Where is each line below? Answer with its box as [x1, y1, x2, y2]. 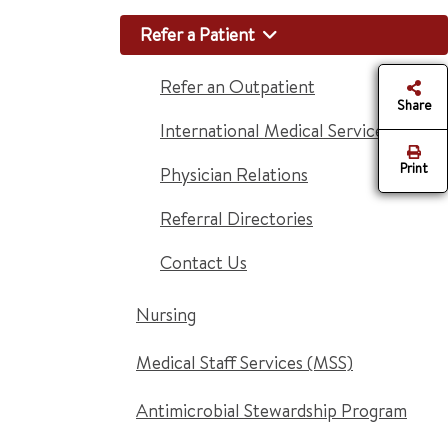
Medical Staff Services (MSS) [136, 350, 353, 375]
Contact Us [160, 250, 247, 275]
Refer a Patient [140, 22, 255, 47]
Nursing [136, 302, 196, 327]
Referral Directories [160, 206, 313, 231]
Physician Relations [160, 162, 308, 187]
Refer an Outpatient [160, 74, 315, 99]
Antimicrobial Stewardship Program [136, 398, 407, 423]
